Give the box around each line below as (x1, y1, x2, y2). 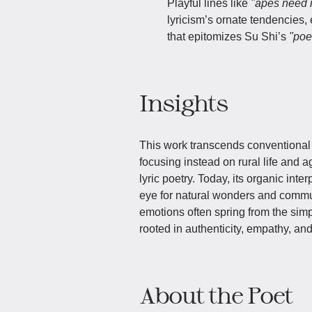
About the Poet (139, 281, 293, 308)
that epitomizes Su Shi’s (167, 30, 289, 42)
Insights (139, 88, 228, 116)
